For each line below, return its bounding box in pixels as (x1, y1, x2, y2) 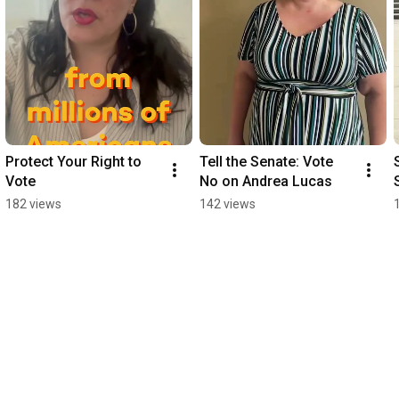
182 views (5, 197, 61, 212)
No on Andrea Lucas (199, 173, 332, 191)
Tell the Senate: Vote (199, 153, 333, 171)
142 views (199, 197, 256, 212)
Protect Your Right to (5, 153, 142, 171)
